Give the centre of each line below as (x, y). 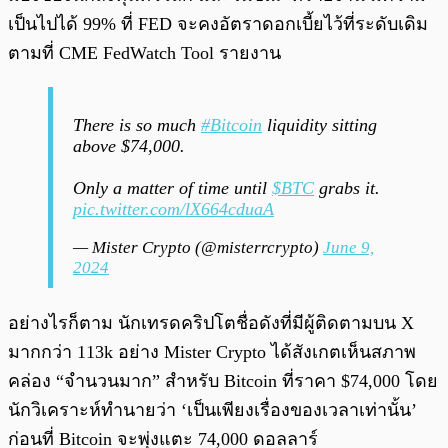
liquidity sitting (319, 125)
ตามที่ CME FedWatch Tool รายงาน (144, 53)
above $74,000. (129, 146)
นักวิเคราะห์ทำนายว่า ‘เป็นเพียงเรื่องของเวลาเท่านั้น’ (212, 410)
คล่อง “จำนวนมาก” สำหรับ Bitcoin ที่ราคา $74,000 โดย (223, 381)
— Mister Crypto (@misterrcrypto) (198, 248)
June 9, (348, 248)
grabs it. (347, 188)
